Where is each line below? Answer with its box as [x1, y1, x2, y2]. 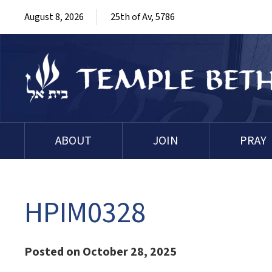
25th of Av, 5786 [110, 10, 175, 24]
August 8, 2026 [24, 10, 84, 24]
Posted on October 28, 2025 [24, 243, 177, 261]
